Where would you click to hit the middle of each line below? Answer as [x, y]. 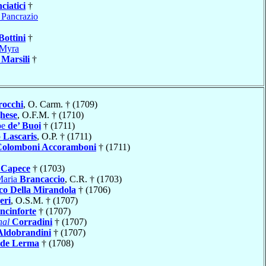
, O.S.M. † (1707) [44, 200]
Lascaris [20, 136]
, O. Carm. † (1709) [60, 104]
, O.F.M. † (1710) [50, 115]
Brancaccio [42, 179]
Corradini [32, 221]
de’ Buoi [24, 125]
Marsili [15, 59]
